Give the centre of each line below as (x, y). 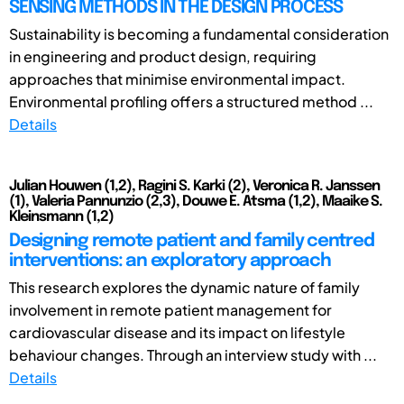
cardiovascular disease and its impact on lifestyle (177, 332)
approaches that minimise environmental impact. (177, 78)
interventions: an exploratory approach (170, 261)
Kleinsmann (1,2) (61, 216)
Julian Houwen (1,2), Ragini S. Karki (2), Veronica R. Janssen (194, 186)
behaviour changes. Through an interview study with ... (193, 354)
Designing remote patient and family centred (192, 241)
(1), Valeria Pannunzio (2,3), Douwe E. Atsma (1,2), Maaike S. (196, 201)
